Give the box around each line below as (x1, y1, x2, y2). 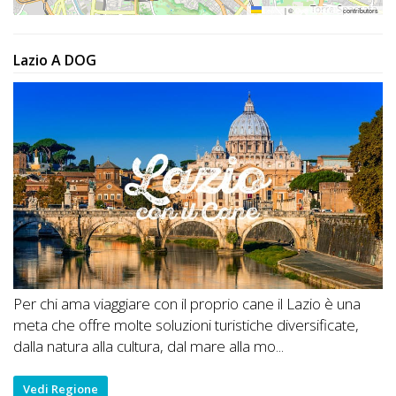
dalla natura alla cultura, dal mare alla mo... (13, 336, 284, 357)
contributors (341, 4, 378, 15)
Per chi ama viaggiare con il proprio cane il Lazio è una (13, 293, 361, 315)
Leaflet (262, 4, 283, 15)
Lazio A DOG (13, 49, 96, 70)
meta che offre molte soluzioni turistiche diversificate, (13, 315, 359, 336)
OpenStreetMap (295, 4, 341, 15)
